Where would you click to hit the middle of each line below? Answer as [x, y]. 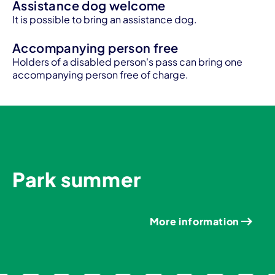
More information [194, 221]
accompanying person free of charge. [100, 74]
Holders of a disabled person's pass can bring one [127, 61]
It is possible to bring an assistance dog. [105, 19]
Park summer [77, 179]
